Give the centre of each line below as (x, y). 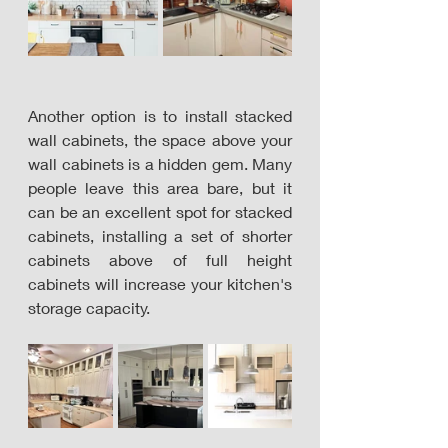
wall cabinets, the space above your (160, 139)
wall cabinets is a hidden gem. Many (160, 163)
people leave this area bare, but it (160, 187)
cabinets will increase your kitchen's (160, 283)
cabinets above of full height (160, 259)
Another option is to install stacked (160, 115)
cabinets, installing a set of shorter (160, 235)
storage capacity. (91, 307)
